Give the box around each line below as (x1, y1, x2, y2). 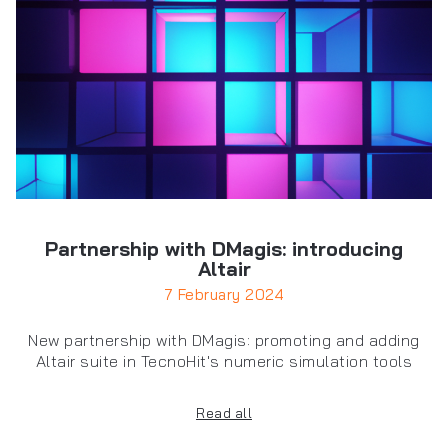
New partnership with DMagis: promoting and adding (28, 330, 420, 351)
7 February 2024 (163, 285, 285, 305)
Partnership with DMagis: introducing (45, 236, 403, 262)
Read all (196, 405, 252, 422)
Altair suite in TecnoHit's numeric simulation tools (35, 351, 413, 372)
